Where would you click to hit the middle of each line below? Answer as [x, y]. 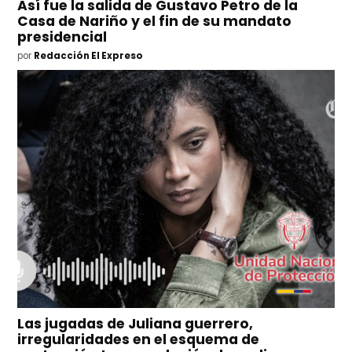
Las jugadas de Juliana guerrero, [136, 324]
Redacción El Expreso [89, 56]
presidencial [62, 37]
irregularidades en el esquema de [139, 340]
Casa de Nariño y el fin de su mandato [155, 21]
